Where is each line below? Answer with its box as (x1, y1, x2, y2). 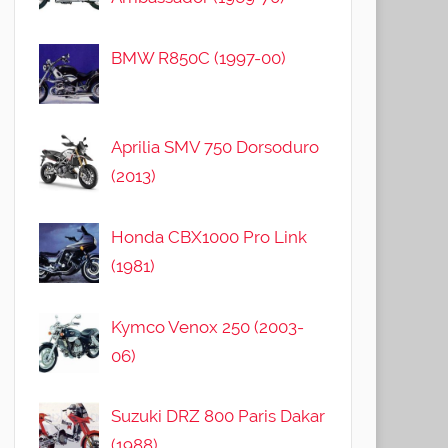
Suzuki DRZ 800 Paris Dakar (111, 406, 326, 427)
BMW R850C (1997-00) (111, 47, 287, 68)
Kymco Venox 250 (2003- (111, 316, 305, 337)
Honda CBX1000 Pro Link (111, 226, 308, 247)
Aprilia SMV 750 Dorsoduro (111, 137, 320, 158)
